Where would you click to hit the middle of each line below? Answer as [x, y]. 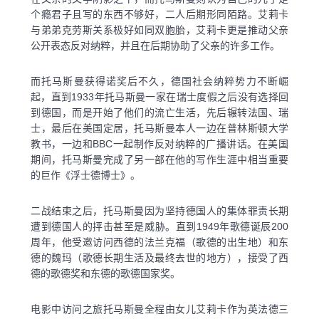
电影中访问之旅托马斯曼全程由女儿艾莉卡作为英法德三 [159, 309]
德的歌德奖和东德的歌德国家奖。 [105, 273]
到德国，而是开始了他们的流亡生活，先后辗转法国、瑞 [159, 112]
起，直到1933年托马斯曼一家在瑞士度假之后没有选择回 [159, 96]
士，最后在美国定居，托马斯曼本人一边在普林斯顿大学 [159, 128]
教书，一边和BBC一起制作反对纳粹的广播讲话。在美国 [159, 143]
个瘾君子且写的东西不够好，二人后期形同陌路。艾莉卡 [159, 14]
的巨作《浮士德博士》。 [85, 175]
